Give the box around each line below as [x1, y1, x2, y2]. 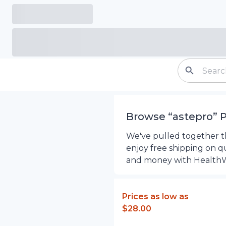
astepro [172, 110, 213, 123]
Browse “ [126, 110, 173, 123]
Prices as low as [122, 192, 189, 201]
